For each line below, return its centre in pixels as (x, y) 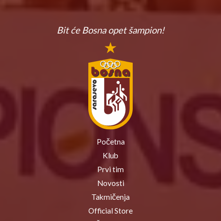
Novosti (110, 183)
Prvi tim (110, 169)
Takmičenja (110, 197)
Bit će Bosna (82, 30)
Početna (110, 141)
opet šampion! (136, 30)
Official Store (110, 210)
